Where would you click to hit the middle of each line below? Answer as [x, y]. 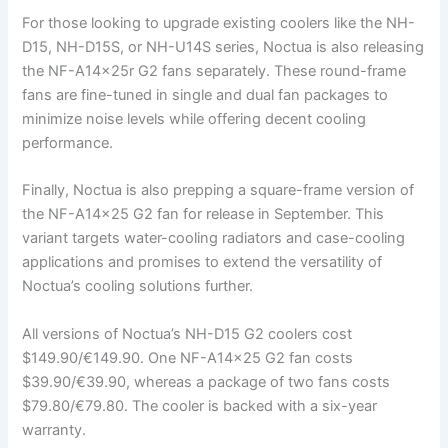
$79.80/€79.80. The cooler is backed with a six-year [200, 405]
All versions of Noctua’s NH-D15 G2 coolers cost [187, 333]
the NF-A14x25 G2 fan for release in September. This [203, 214]
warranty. [54, 429]
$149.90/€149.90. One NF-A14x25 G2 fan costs [188, 357]
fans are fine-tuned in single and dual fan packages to [205, 95]
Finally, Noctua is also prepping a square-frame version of [218, 190]
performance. [68, 143]
